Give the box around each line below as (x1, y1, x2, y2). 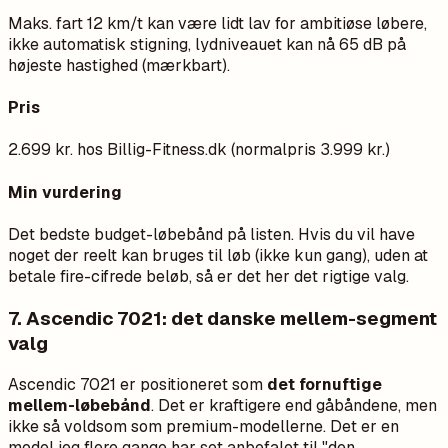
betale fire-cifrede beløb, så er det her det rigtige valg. (8, 265, 409, 287)
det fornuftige (267, 374, 382, 396)
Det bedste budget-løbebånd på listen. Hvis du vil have (8, 223, 415, 245)
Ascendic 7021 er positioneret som (8, 374, 267, 396)
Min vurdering (8, 181, 122, 203)
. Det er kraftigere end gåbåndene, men (151, 395, 437, 417)
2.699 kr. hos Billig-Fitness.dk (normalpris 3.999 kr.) (8, 139, 390, 161)
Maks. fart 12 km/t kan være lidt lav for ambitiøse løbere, (8, 12, 427, 34)
